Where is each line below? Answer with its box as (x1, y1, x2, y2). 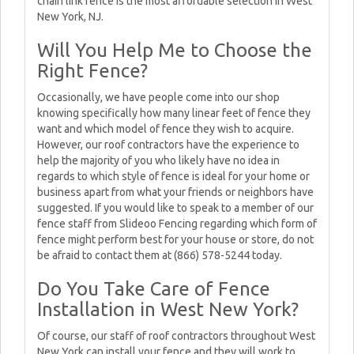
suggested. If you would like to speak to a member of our (37, 201, 314, 214)
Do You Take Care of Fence (37, 278, 270, 299)
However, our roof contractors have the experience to (37, 138, 299, 151)
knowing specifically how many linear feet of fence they (37, 107, 311, 119)
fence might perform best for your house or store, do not (37, 233, 314, 246)
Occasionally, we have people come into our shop (37, 91, 280, 104)
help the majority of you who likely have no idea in (37, 154, 280, 167)
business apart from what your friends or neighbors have (37, 186, 314, 198)
